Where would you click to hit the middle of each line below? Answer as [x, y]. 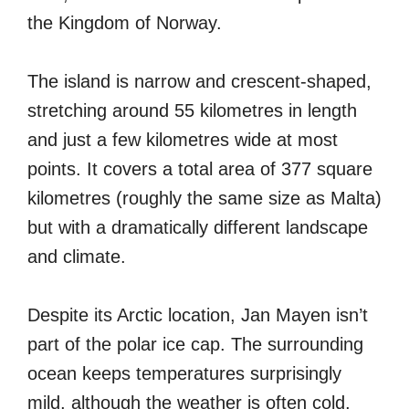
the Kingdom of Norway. [125, 22]
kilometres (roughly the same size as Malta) [204, 198]
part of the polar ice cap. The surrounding [195, 344]
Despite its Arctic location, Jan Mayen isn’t [198, 315]
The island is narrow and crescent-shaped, [199, 81]
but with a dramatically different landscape [198, 227]
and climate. [77, 256]
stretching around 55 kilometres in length [192, 110]
